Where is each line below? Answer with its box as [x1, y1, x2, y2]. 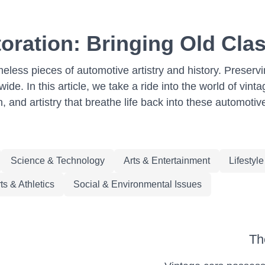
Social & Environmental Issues [73, 179, 202, 189]
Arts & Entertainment [123, 156, 210, 166]
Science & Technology [10, 156, 105, 166]
